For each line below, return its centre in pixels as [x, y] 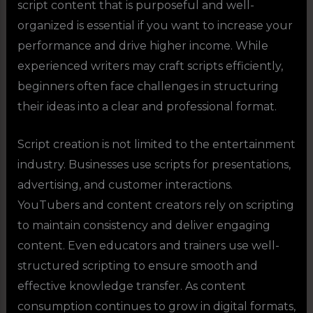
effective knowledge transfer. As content [131, 286]
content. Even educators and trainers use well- [148, 246]
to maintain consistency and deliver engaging [144, 226]
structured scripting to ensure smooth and [137, 266]
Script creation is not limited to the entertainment [156, 145]
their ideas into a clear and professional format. [147, 106]
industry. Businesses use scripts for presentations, [154, 165]
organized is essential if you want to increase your [155, 25]
